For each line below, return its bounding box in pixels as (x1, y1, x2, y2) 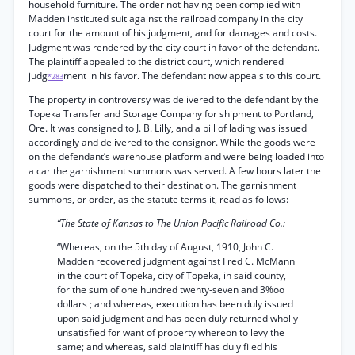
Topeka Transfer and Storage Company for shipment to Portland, (29, 107, 314, 120)
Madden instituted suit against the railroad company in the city (29, 12, 303, 25)
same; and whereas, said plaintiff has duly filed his (57, 340, 277, 353)
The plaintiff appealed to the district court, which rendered (29, 55, 284, 68)
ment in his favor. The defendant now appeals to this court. (63, 69, 321, 82)
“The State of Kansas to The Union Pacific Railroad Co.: (57, 216, 285, 230)
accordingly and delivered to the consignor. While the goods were (29, 136, 315, 149)
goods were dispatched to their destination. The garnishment (29, 178, 296, 192)
